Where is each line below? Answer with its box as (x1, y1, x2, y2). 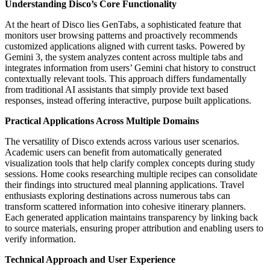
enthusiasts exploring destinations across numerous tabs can (5, 190, 230, 201)
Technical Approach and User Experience (5, 254, 175, 265)
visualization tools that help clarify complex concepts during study (5, 157, 255, 168)
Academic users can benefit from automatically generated (5, 146, 222, 157)
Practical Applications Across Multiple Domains (5, 115, 199, 126)
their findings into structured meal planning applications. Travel (5, 179, 244, 190)
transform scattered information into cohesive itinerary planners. (5, 201, 246, 212)
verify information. (5, 233, 76, 244)
